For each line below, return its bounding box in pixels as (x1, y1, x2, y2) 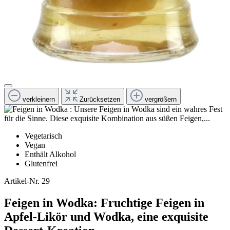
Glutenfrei (25, 159, 57, 168)
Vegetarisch (25, 131, 62, 141)
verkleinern (23, 95, 55, 104)
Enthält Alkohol (25, 150, 76, 159)
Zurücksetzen (80, 95, 120, 104)
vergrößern (145, 95, 177, 104)
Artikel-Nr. (4, 177, 40, 186)
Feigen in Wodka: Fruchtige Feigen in (4, 196, 204, 210)
